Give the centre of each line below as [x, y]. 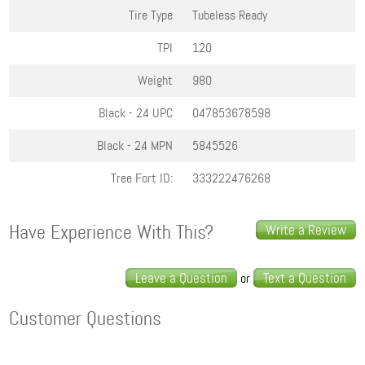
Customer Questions [86, 319]
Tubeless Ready [230, 15]
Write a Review [306, 230]
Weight [156, 81]
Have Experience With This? [112, 233]
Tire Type [151, 15]
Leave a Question [181, 278]
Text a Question [304, 278]
